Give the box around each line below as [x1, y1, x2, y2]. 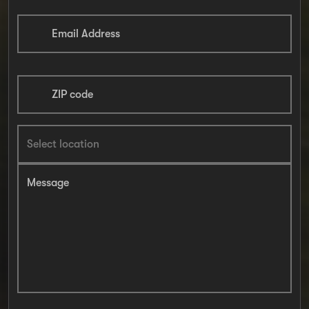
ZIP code [52, 88, 93, 101]
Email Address [52, 28, 120, 40]
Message [27, 177, 69, 189]
